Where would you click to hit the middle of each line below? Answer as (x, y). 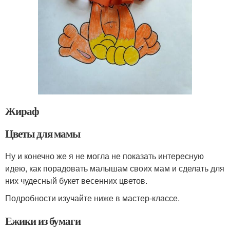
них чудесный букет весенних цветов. (76, 180)
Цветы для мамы (43, 133)
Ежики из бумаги (43, 221)
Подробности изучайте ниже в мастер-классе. (92, 198)
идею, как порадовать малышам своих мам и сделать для (115, 168)
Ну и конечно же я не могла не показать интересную (104, 156)
